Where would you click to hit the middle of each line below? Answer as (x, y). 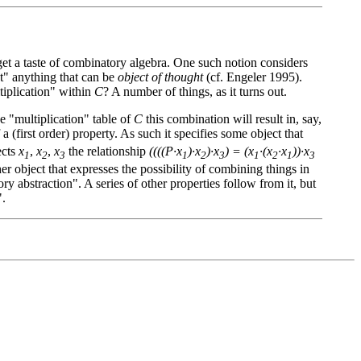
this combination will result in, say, (232, 119)
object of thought (160, 77)
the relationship (107, 151)
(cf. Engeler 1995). (253, 77)
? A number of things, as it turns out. (195, 91)
